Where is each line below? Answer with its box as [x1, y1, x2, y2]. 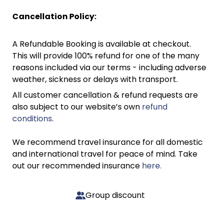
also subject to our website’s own [12, 101, 142, 112]
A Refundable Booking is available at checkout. [12, 38, 191, 50]
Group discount [85, 190, 145, 201]
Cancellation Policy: [12, 11, 96, 22]
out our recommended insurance [12, 160, 142, 171]
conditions [12, 113, 52, 124]
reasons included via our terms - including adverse [12, 62, 206, 73]
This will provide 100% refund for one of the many [12, 50, 199, 61]
